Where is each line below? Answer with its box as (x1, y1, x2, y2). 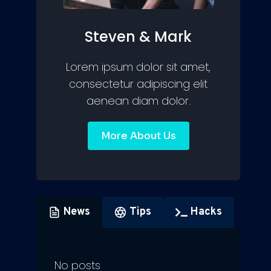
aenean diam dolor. (86, 93, 191, 109)
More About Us (100, 129, 176, 143)
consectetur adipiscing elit (69, 76, 208, 92)
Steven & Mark (85, 27, 192, 47)
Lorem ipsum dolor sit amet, (66, 59, 211, 75)
